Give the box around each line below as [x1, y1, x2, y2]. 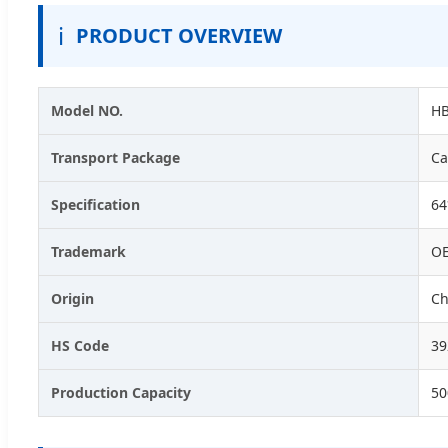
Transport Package [51, 147, 180, 167]
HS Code [51, 335, 109, 355]
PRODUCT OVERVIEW [76, 21, 282, 49]
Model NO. [51, 100, 123, 120]
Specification [51, 194, 140, 214]
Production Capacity [51, 382, 191, 402]
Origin [51, 288, 94, 308]
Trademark [51, 241, 126, 261]
